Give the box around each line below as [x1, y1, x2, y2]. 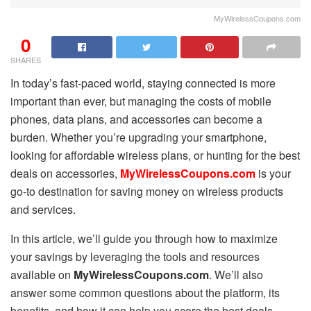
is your [255, 165, 291, 181]
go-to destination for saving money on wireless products [10, 183, 283, 199]
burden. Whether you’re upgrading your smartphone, [10, 128, 267, 145]
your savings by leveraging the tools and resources [10, 248, 260, 264]
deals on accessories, [10, 165, 120, 181]
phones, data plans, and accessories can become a [10, 110, 262, 127]
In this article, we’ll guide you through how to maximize [10, 230, 278, 246]
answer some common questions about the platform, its [10, 284, 280, 301]
